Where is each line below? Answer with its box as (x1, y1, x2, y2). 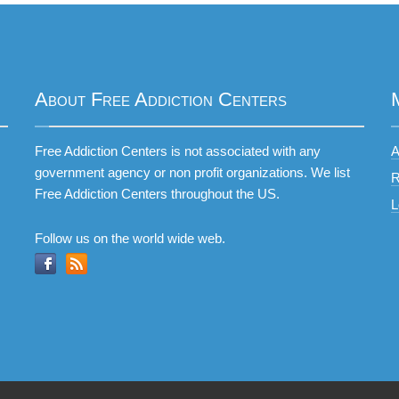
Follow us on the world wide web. (35, 231, 225, 246)
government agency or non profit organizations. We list (35, 165, 350, 180)
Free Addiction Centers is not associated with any (35, 143, 321, 159)
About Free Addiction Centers (35, 88, 287, 110)
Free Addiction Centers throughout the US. (35, 186, 280, 201)
